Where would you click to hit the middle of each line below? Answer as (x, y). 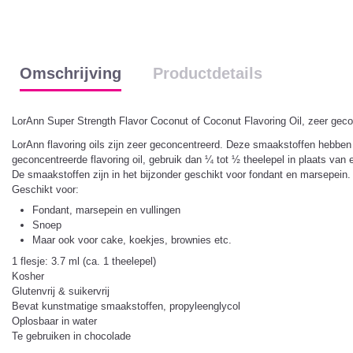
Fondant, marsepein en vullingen (106, 210)
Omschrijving (71, 73)
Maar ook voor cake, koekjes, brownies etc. (132, 240)
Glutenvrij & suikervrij (61, 292)
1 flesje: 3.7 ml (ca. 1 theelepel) (84, 262)
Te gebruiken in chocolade (71, 336)
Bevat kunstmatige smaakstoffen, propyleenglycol (126, 307)
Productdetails (207, 73)
